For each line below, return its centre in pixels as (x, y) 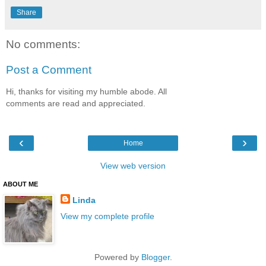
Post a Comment (49, 70)
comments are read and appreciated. (76, 103)
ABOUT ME (20, 184)
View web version (133, 166)
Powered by (118, 257)
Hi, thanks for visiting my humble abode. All (86, 91)
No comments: (43, 44)
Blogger (155, 257)
